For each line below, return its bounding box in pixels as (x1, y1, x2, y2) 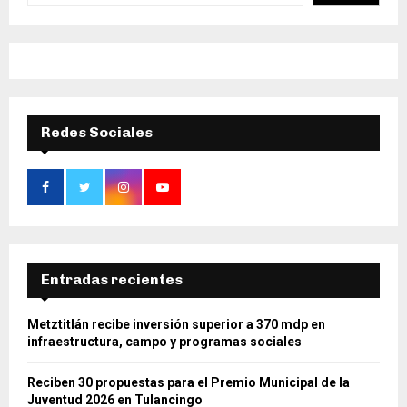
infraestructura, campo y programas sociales (27, 334, 302, 350)
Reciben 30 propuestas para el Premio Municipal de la (27, 375, 350, 391)
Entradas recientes (41, 271, 183, 289)
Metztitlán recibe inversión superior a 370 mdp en (27, 317, 325, 333)
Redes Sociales (41, 124, 153, 142)
